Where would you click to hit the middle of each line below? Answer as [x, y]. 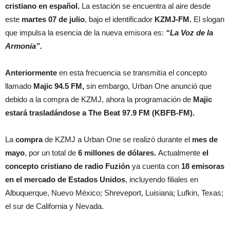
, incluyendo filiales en [162, 179]
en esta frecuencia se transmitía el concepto [132, 73]
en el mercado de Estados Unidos [65, 179]
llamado [19, 86]
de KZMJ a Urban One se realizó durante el [117, 139]
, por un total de [51, 153]
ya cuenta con [156, 166]
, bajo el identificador [120, 19]
